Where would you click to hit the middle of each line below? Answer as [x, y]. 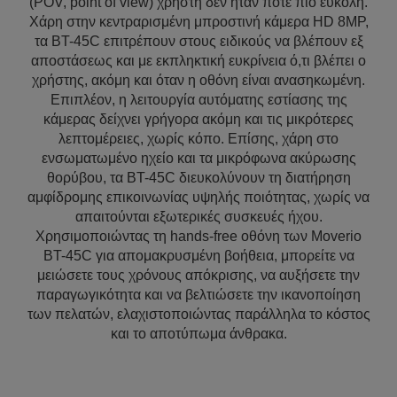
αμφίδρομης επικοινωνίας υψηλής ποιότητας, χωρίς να [198, 197]
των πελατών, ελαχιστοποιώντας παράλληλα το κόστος [198, 314]
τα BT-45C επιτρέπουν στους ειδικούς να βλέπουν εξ [198, 41]
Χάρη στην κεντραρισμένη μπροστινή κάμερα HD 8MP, [198, 22]
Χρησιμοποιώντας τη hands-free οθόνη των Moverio [198, 236]
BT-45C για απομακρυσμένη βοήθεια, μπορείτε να [198, 256]
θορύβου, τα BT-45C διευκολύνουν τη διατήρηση [198, 178]
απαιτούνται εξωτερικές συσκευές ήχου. [198, 217]
